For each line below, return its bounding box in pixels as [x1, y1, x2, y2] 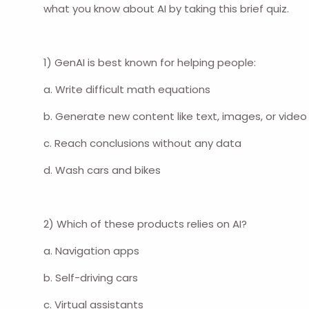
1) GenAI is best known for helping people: [43, 55, 257, 70]
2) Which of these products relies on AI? [43, 217, 248, 232]
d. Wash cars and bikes [43, 163, 161, 178]
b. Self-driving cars [43, 270, 139, 286]
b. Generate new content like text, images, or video [43, 109, 308, 124]
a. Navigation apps [43, 243, 140, 259]
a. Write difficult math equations [43, 82, 211, 97]
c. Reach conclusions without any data [43, 136, 242, 151]
